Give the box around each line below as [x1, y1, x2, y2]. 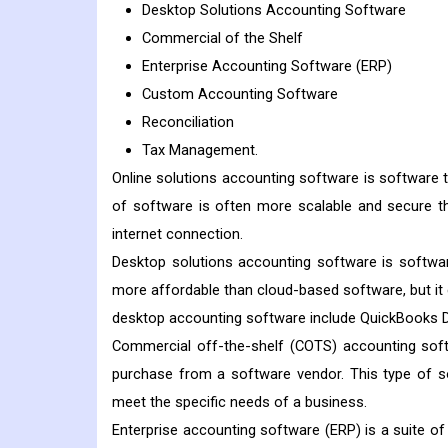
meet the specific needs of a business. [112, 392, 367, 411]
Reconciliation [142, 112, 234, 131]
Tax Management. [142, 140, 258, 159]
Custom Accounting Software [142, 84, 338, 103]
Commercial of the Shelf [142, 28, 303, 47]
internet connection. [112, 224, 243, 243]
